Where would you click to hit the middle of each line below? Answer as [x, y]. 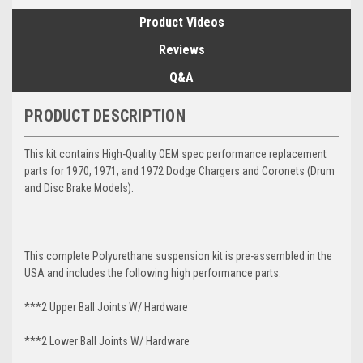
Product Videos [181, 22]
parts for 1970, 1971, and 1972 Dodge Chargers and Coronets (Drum [179, 171]
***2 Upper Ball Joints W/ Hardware [106, 307]
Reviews [181, 49]
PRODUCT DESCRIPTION [105, 115]
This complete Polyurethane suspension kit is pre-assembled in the [178, 256]
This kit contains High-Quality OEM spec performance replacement [175, 154]
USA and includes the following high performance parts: [153, 273]
